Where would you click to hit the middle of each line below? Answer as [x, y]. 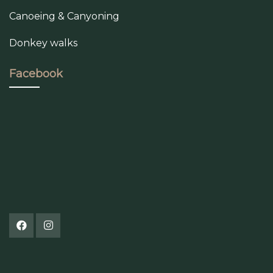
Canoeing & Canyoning [64, 16]
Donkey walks [43, 43]
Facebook [36, 73]
